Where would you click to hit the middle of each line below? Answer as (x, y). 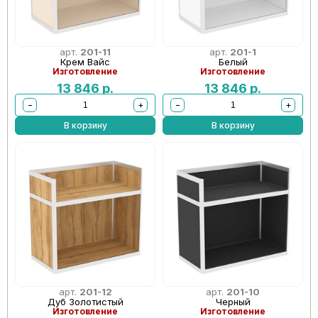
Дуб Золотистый (85, 301)
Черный (233, 301)
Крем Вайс (85, 61)
